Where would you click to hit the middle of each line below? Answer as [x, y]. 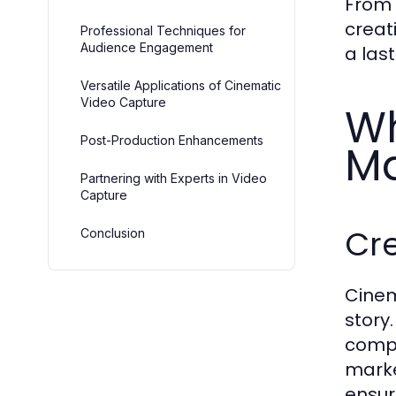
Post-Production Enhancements [172, 140]
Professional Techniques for [163, 30]
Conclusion [113, 233]
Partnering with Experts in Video [174, 178]
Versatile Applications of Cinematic [181, 85]
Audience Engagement [147, 47]
